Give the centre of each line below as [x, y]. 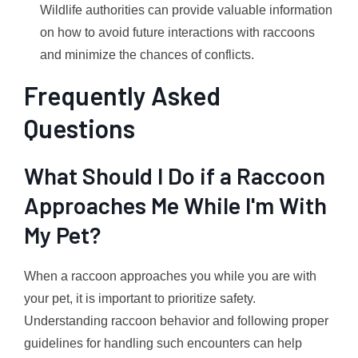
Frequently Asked [122, 95]
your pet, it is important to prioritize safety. [140, 298]
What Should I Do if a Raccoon [175, 175]
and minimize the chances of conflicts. [147, 54]
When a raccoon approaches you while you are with [170, 276]
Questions [80, 127]
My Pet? [62, 234]
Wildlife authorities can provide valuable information [186, 10]
